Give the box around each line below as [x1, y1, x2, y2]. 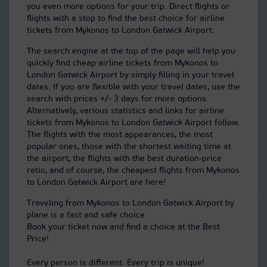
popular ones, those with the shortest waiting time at [27, 142, 231, 151]
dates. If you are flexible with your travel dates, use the [27, 83, 240, 92]
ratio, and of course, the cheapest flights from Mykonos [27, 166, 240, 175]
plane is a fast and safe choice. [27, 211, 147, 220]
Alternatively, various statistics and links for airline [27, 107, 224, 116]
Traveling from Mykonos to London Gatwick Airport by [27, 199, 234, 208]
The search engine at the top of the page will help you [27, 47, 235, 56]
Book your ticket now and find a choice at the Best [27, 223, 220, 232]
